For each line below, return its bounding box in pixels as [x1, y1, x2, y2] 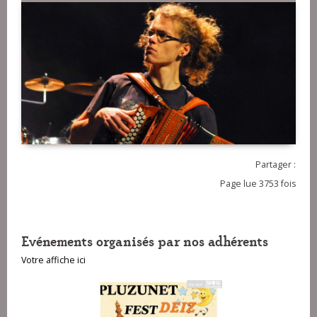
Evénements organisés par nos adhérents [21, 231, 268, 250]
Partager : [255, 158, 296, 171]
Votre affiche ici [21, 254, 86, 267]
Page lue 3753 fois [220, 178, 296, 190]
